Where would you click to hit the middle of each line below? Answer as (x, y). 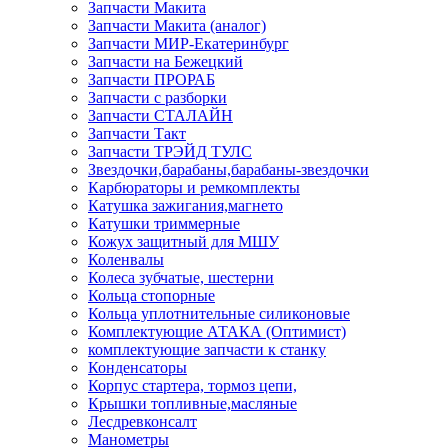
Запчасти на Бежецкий (165, 61)
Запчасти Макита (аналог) (177, 25)
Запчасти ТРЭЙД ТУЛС (170, 151)
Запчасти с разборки (157, 97)
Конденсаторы (137, 367)
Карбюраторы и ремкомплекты (194, 187)
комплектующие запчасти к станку (207, 349)
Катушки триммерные (164, 223)
